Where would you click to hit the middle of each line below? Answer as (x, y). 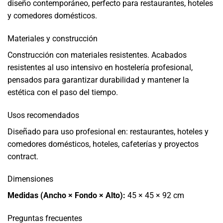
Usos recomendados (43, 115)
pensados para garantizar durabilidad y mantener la (98, 80)
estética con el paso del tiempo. (63, 92)
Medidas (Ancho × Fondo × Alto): (66, 196)
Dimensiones (30, 179)
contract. (23, 156)
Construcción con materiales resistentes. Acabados (97, 55)
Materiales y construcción (53, 38)
